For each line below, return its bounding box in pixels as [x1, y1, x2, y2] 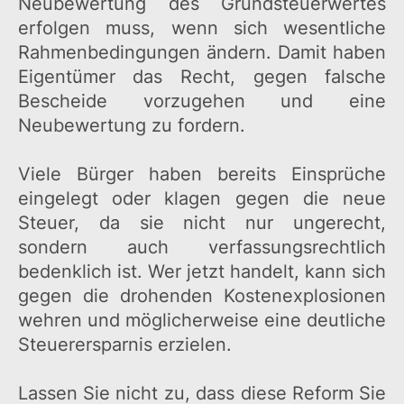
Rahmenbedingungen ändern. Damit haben [17, 41, 387, 64]
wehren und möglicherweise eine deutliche [17, 309, 387, 332]
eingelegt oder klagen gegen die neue [17, 188, 387, 210]
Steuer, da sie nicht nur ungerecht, [17, 212, 387, 234]
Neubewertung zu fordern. [17, 115, 245, 137]
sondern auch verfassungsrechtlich [17, 236, 387, 259]
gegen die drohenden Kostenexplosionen [17, 285, 387, 308]
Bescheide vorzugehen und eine [17, 90, 387, 113]
